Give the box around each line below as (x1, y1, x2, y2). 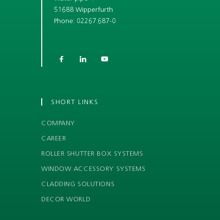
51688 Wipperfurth (54, 5, 113, 14)
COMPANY (41, 118, 75, 127)
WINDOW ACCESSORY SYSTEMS (41, 164, 146, 173)
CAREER (41, 134, 66, 142)
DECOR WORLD (41, 194, 91, 203)
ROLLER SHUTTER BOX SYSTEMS (41, 149, 143, 158)
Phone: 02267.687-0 (54, 16, 116, 25)
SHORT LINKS (51, 97, 99, 106)
